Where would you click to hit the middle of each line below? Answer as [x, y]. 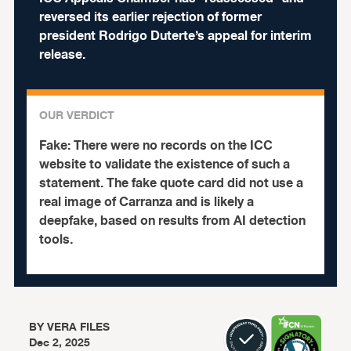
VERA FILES [79, 327]
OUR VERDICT [76, 116]
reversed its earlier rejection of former [150, 17]
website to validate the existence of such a [164, 165]
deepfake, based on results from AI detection [172, 221]
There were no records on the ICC [173, 146]
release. [62, 55]
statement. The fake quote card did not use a [171, 183]
